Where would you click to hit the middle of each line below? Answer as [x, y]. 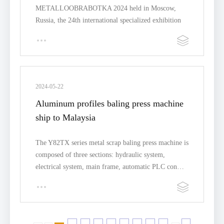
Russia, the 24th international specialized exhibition [108, 20]
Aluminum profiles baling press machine [109, 103]
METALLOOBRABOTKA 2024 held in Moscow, [106, 8]
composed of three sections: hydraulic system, [100, 155]
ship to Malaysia [65, 117]
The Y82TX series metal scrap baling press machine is [112, 143]
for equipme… [56, 32]
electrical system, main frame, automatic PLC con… [110, 167]
